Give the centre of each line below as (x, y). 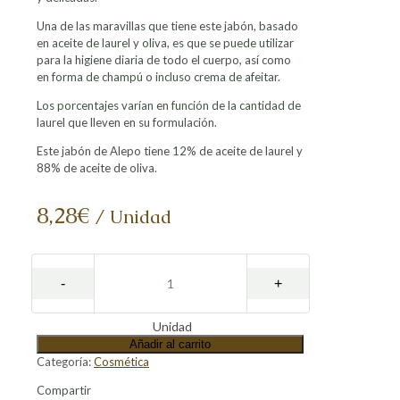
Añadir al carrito (170, 345)
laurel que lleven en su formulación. (127, 122)
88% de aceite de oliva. (97, 168)
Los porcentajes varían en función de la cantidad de (169, 105)
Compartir (64, 391)
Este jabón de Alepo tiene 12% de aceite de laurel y (170, 151)
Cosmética (121, 362)
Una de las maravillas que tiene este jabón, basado (167, 26)
